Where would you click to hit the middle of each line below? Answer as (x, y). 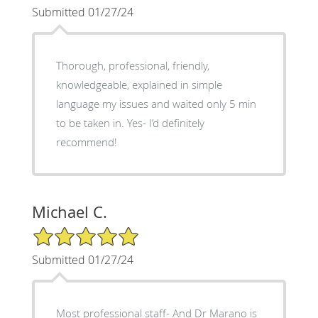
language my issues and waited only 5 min (156, 103)
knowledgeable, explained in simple (139, 84)
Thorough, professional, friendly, (132, 65)
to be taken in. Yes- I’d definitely (130, 122)
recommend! (86, 142)
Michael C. (69, 212)
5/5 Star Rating (67, 231)
